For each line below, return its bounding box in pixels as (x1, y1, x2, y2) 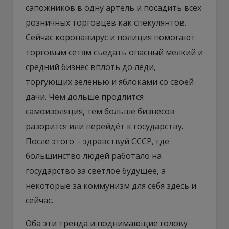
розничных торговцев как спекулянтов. (26, 16, 186, 28)
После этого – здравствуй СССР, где (26, 135, 169, 147)
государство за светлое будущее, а (26, 165, 166, 176)
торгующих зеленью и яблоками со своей (26, 76, 194, 87)
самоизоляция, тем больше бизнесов (26, 105, 175, 117)
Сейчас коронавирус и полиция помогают (26, 31, 195, 43)
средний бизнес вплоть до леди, (26, 61, 156, 73)
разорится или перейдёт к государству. (26, 120, 184, 132)
